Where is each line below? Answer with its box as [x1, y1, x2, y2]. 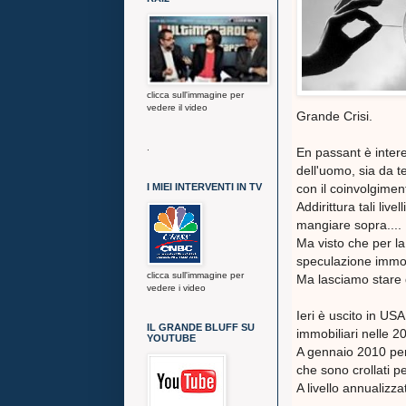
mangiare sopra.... [296, 217, 401, 233]
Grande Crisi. [296, 109, 372, 124]
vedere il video [147, 102, 208, 112]
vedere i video [147, 283, 206, 293]
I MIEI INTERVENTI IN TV [147, 181, 262, 192]
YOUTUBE [147, 333, 196, 343]
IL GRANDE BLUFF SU [147, 322, 255, 333]
